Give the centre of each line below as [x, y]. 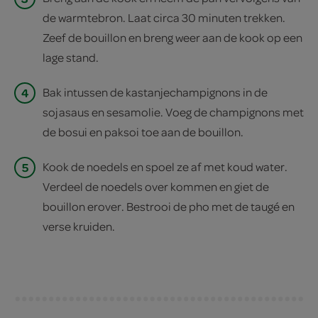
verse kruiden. [79, 226]
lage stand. [71, 57]
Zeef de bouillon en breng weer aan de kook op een [172, 37]
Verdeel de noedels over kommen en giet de [156, 187]
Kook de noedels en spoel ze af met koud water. [165, 167]
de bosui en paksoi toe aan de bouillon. [143, 131]
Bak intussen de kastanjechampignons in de [155, 92]
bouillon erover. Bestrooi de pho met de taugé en [169, 207]
